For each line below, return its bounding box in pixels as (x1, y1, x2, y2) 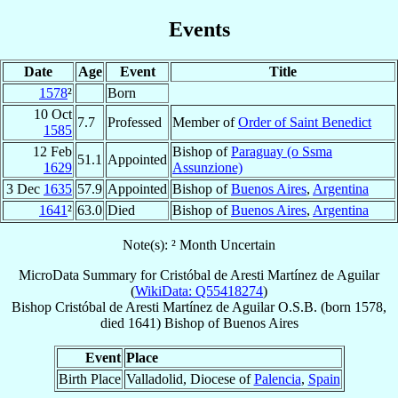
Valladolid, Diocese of (125, 370, 254, 386)
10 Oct (34, 106, 72, 122)
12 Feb (33, 143, 72, 159)
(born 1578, (317, 298, 386, 314)
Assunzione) (172, 159, 243, 175)
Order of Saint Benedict (238, 114, 371, 130)
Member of (172, 114, 238, 130)
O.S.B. (278, 298, 317, 314)
